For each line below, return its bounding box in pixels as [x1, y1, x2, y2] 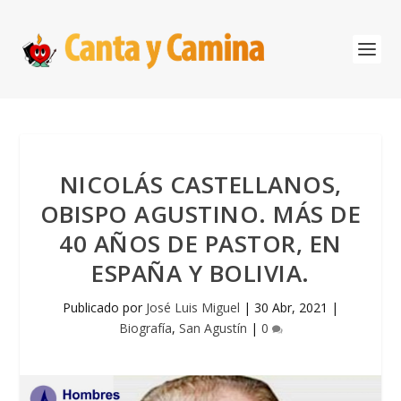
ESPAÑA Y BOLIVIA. [91, 257, 310, 289]
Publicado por [63, 299, 146, 316]
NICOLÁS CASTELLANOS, [59, 168, 342, 200]
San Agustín [178, 320, 247, 337]
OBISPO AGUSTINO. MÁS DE [39, 198, 362, 230]
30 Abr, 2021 [254, 299, 328, 316]
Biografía [118, 320, 172, 337]
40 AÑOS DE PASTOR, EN [59, 227, 342, 260]
